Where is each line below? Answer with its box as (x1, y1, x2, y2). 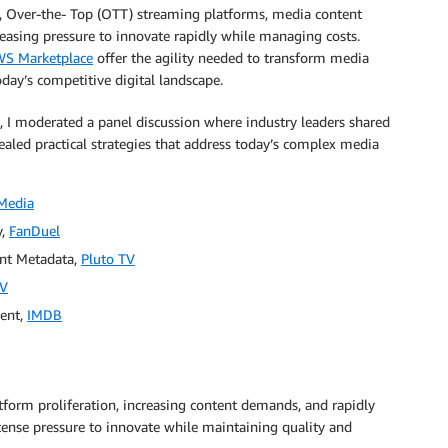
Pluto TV (81, 250, 135, 267)
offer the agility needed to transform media (93, 49, 369, 66)
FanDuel (9, 222, 60, 239)
